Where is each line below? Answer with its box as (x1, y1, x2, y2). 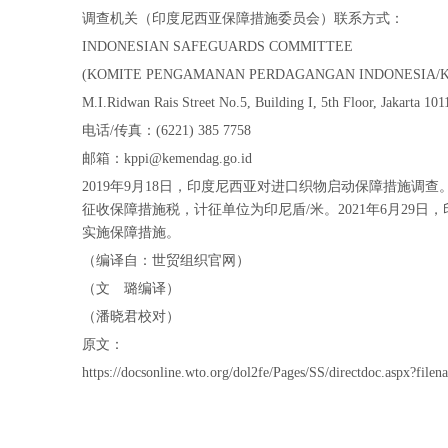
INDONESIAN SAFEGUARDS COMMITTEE (82, 39, 353, 55)
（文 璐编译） (82, 281, 180, 297)
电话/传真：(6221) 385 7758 (82, 123, 251, 139)
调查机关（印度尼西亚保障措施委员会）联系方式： (82, 11, 404, 27)
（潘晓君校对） (82, 309, 180, 325)
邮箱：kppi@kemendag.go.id (82, 151, 252, 167)
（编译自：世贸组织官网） (82, 253, 250, 269)
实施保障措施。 (82, 225, 180, 241)
